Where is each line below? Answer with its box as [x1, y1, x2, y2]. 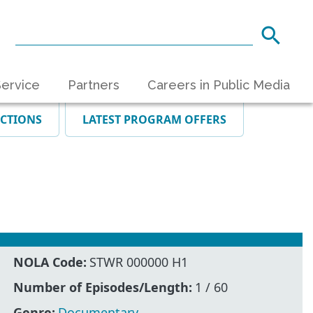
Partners [68, 77, 119, 92]
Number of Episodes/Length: [13, 278, 193, 296]
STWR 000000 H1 [89, 253, 189, 270]
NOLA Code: [13, 253, 87, 270]
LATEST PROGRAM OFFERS [82, 112, 226, 128]
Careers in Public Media [147, 77, 290, 92]
